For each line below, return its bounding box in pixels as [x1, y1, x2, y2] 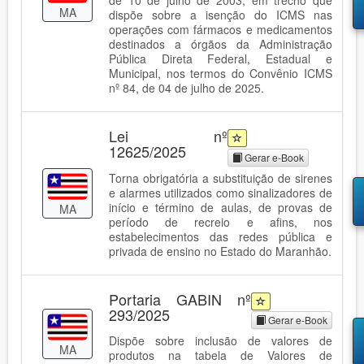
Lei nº [109, 124, 227, 146]
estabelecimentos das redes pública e [109, 227, 332, 245]
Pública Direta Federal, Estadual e [109, 50, 332, 67]
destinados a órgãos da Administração [109, 35, 332, 52]
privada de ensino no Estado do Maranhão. [109, 242, 331, 259]
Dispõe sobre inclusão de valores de [109, 332, 332, 349]
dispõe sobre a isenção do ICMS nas [109, 6, 332, 23]
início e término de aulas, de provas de [109, 198, 332, 215]
